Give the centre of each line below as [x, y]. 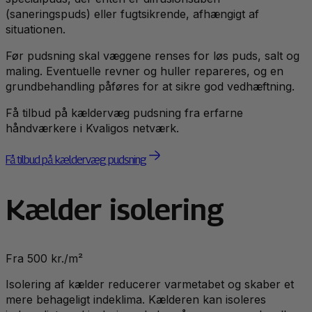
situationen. [36, 30]
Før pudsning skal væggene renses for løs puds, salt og [153, 56]
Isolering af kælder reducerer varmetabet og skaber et [150, 284]
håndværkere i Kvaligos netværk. [92, 128]
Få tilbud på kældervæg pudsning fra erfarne [124, 113]
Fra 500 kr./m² [44, 258]
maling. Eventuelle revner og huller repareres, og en [145, 71]
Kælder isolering [115, 209]
